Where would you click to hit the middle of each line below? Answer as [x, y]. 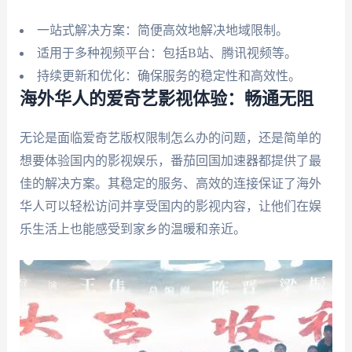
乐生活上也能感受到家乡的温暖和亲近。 [132, 229]
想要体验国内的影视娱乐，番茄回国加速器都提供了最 [170, 160]
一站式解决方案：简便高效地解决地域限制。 [162, 30]
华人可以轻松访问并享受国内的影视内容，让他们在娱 [170, 206]
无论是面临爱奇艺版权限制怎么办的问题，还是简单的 [170, 137]
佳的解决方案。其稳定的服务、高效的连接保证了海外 [170, 183]
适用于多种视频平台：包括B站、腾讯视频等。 [167, 53]
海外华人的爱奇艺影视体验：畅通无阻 [166, 99]
